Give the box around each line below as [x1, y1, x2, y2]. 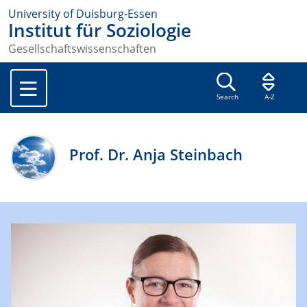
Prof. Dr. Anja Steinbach [69, 144, 243, 166]
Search [216, 93, 238, 102]
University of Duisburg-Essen [8, 6, 158, 21]
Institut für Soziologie [8, 19, 191, 42]
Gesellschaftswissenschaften [8, 41, 156, 57]
